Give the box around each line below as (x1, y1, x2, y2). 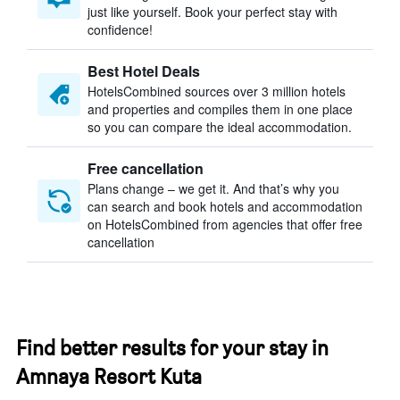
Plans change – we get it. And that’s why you (87, 179, 339, 197)
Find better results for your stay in (16, 335, 329, 361)
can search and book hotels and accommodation (87, 197, 362, 215)
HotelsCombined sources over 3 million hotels (87, 82, 346, 100)
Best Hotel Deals (87, 61, 200, 81)
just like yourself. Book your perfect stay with (87, 3, 337, 21)
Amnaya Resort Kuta (16, 363, 202, 389)
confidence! (87, 21, 153, 38)
